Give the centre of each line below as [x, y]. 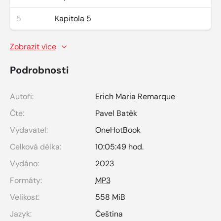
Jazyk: [21, 214]
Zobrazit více [33, 46]
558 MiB [110, 197]
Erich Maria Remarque [135, 96]
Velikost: [25, 197]
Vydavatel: [29, 130]
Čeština [109, 214]
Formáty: [26, 180]
